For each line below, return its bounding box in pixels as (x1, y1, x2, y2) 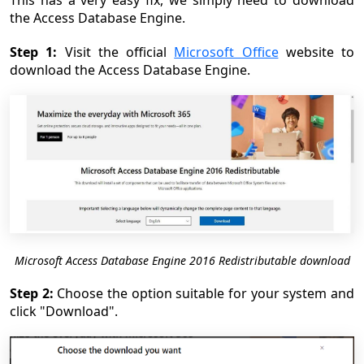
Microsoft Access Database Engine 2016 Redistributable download (14, 252, 350, 268)
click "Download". (10, 301, 118, 320)
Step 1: (10, 43, 58, 62)
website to (278, 43, 354, 62)
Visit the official (57, 43, 175, 62)
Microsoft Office (174, 43, 279, 62)
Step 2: (10, 284, 54, 302)
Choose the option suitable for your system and (53, 284, 355, 302)
